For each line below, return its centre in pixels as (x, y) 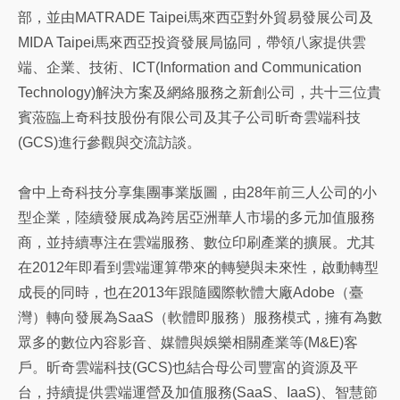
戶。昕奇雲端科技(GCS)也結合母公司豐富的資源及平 (188, 367)
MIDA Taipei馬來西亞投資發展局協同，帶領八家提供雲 (192, 42)
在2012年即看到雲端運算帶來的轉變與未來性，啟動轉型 (198, 267)
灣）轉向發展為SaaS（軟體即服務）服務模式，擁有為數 (200, 317)
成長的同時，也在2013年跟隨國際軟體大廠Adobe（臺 (191, 292)
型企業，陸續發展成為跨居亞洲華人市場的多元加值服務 (196, 217)
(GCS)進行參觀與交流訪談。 (109, 142)
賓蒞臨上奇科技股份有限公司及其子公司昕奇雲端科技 (189, 117)
